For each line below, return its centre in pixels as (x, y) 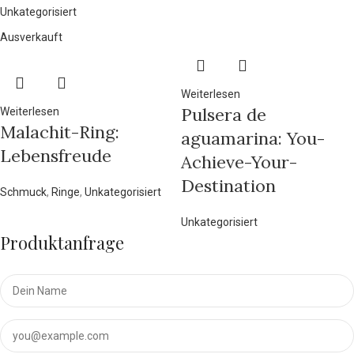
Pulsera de (224, 115)
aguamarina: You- (253, 139)
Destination (228, 186)
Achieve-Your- (239, 162)
